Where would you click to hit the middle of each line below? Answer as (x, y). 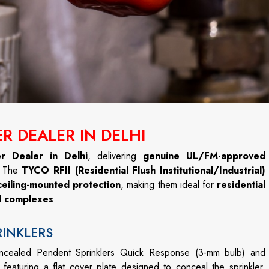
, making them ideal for (169, 185)
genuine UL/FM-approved (204, 156)
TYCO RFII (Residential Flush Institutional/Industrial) (144, 170)
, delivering (115, 156)
